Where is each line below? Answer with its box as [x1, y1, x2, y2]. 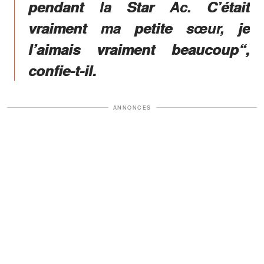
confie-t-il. [28, 60, 97, 80]
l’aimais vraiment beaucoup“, [28, 38, 250, 59]
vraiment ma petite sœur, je [28, 17, 250, 38]
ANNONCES [113, 103, 151, 111]
